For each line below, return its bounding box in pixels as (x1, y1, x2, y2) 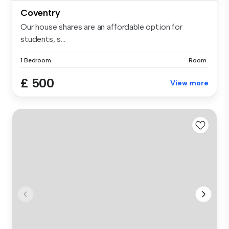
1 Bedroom (20, 56, 51, 64)
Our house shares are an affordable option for (20, 21, 182, 32)
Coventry (20, 7, 60, 18)
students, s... (20, 34, 65, 44)
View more (170, 78, 209, 87)
